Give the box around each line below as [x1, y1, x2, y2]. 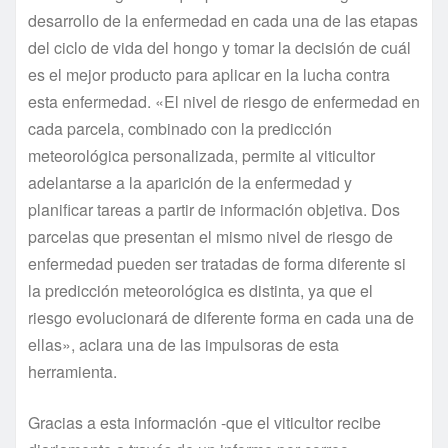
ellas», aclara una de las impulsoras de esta [28, 332, 339, 356]
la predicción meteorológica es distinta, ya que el [28, 278, 373, 302]
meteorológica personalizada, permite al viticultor [28, 143, 375, 167]
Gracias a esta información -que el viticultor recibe [28, 410, 381, 434]
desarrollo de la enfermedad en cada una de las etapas [28, 8, 418, 32]
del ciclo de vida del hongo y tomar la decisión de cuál [28, 35, 411, 59]
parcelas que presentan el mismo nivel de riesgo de [28, 224, 393, 248]
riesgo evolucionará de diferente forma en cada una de [28, 305, 414, 329]
